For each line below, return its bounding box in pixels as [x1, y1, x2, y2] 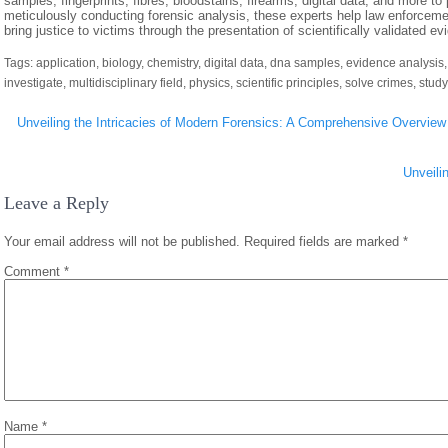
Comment [4, 264, 64, 279]
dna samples [270, 56, 340, 70]
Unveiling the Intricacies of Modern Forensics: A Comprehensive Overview [17, 115, 446, 130]
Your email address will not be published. [4, 234, 240, 249]
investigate [4, 76, 63, 90]
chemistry [147, 56, 198, 70]
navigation [3, 121, 133, 152]
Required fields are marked [244, 234, 403, 249]
